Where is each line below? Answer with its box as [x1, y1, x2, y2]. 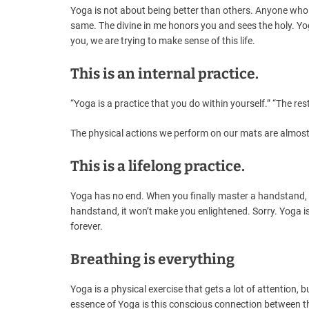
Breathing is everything [70, 250, 235, 269]
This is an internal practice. [70, 65, 259, 83]
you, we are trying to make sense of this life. [70, 35, 255, 47]
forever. [70, 221, 103, 232]
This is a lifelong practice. [70, 157, 245, 176]
